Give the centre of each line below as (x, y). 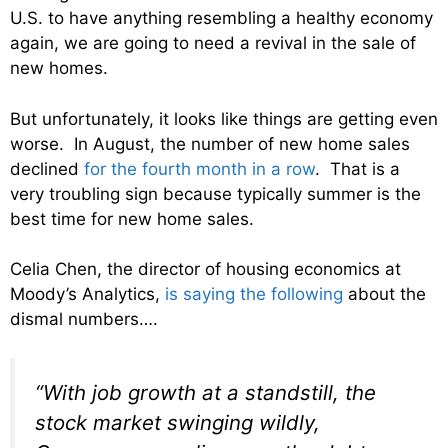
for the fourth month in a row (199, 168)
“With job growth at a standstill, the (205, 392)
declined (47, 168)
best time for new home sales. (132, 218)
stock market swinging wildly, (177, 422)
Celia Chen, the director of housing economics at (205, 269)
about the (384, 294)
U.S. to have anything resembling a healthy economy (221, 18)
